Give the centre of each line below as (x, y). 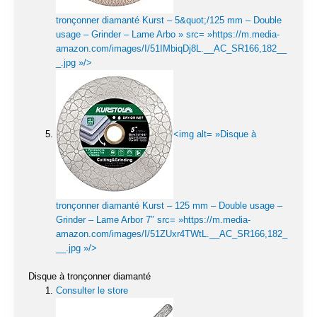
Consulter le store (92, 290)
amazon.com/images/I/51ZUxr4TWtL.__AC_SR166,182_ (172, 234)
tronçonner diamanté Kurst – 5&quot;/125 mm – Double (169, 21)
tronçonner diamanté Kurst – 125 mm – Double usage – (169, 206)
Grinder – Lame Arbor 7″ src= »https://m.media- (153, 220)
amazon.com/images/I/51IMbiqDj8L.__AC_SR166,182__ (171, 49)
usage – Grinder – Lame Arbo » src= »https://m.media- (168, 35)
